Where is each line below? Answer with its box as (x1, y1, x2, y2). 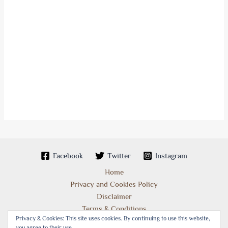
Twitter (107, 151, 131, 160)
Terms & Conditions (81, 205, 147, 213)
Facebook (53, 151, 83, 160)
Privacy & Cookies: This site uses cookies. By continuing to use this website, (15, 215, 210, 222)
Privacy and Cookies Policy (70, 180, 158, 188)
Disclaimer (96, 192, 132, 201)
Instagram (155, 151, 187, 160)
